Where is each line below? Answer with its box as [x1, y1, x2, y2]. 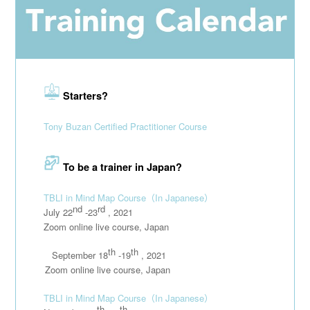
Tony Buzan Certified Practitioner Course [44, 119, 208, 133]
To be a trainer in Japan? [63, 159, 183, 174]
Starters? [63, 88, 109, 102]
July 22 [44, 205, 73, 219]
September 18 [16, 248, 109, 262]
